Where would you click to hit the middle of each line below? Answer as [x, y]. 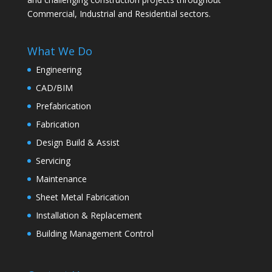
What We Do [59, 51]
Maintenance [61, 179]
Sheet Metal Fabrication [82, 197]
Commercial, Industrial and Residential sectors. [119, 13]
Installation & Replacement [89, 216]
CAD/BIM [54, 88]
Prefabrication [63, 106]
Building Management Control [94, 234]
